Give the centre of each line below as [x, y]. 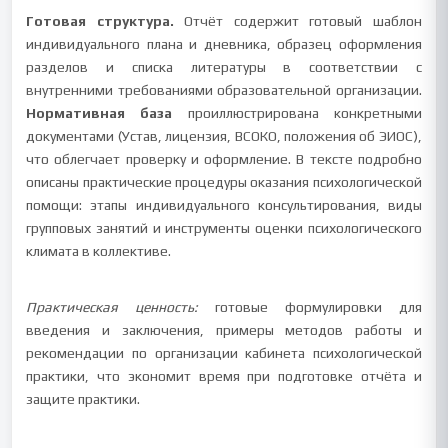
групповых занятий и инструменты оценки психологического [224, 228]
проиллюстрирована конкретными [297, 113]
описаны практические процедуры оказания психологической [224, 182]
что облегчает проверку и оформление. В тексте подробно [224, 159]
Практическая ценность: [112, 307]
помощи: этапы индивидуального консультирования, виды [224, 205]
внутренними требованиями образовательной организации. [224, 90]
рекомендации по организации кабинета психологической [224, 353]
